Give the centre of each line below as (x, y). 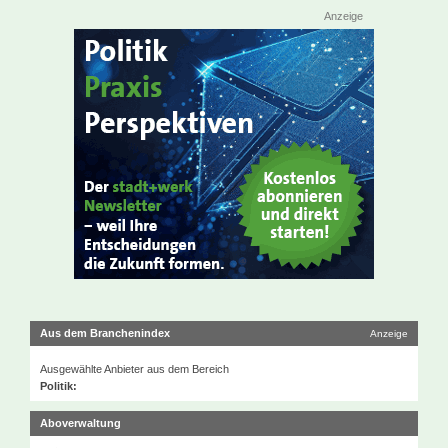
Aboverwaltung (80, 423)
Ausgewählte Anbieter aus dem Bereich (134, 369)
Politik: (58, 386)
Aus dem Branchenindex (105, 333)
